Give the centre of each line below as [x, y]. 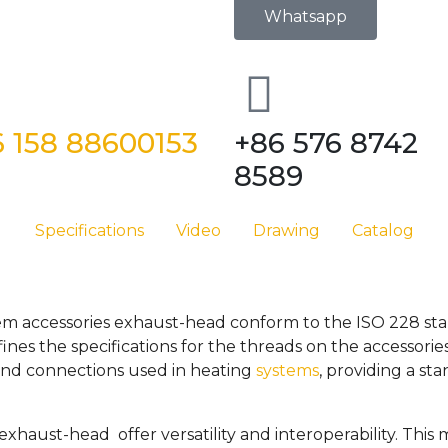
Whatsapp [305, 16]
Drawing [286, 230]
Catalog [382, 230]
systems [287, 370]
